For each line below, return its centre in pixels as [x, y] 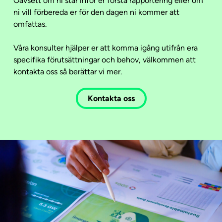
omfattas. [30, 24]
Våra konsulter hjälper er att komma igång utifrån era [106, 48]
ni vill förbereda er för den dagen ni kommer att [96, 12]
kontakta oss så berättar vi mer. [68, 72]
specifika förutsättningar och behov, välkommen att [105, 60]
